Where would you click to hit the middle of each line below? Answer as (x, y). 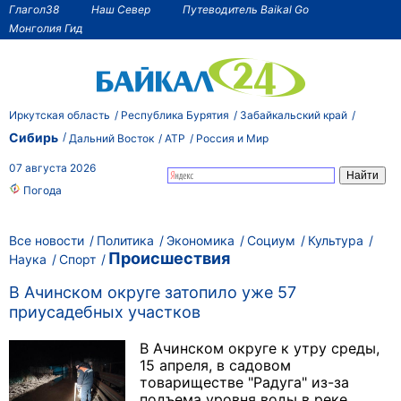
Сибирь (34, 137)
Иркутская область (60, 115)
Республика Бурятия (175, 115)
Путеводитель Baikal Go (246, 9)
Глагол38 (34, 9)
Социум (271, 240)
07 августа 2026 (52, 168)
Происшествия (169, 258)
